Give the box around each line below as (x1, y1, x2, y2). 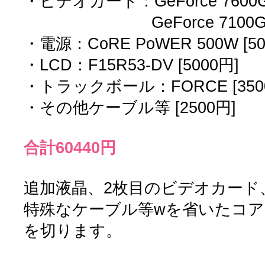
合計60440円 (24, 138, 116, 157)
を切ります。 (24, 221, 122, 240)
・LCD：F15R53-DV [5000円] (24, 56, 239, 74)
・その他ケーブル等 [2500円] (24, 98, 236, 117)
